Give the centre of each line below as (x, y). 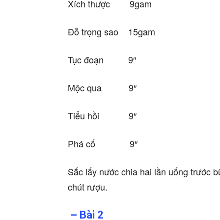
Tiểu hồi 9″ (102, 116)
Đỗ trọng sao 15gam (111, 32)
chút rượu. (88, 187)
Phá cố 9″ (103, 144)
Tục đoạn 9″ (102, 60)
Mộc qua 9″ (102, 88)
